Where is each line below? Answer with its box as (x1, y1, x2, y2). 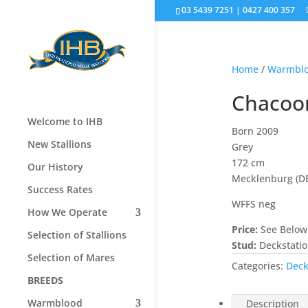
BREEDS (27, 274, 63, 287)
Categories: (231, 259, 286, 272)
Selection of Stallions (27, 228, 126, 242)
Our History (27, 160, 83, 174)
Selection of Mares (27, 251, 115, 265)
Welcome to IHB (27, 115, 102, 129)
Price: (231, 223, 258, 236)
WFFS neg (231, 197, 276, 210)
